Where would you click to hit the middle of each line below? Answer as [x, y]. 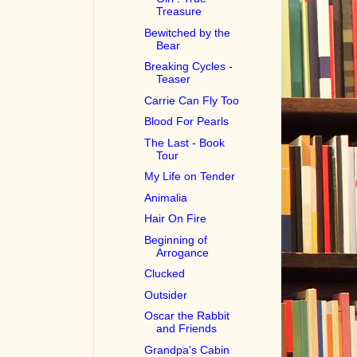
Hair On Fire [176, 219]
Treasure [179, 12]
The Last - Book [185, 142]
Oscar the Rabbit [187, 316]
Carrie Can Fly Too [192, 100]
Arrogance [183, 252]
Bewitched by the [188, 32]
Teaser [174, 79]
